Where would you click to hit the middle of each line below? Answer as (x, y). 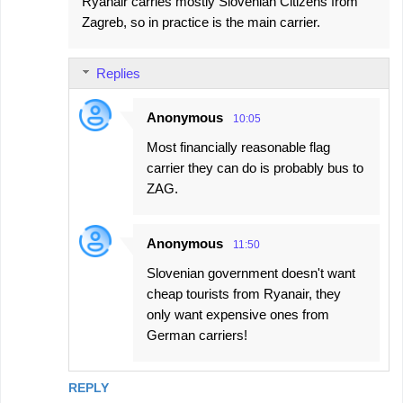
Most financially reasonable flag (238, 148)
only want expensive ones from (238, 315)
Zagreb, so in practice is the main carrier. (201, 22)
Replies (118, 74)
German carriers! (197, 336)
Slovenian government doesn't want (251, 273)
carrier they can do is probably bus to (255, 168)
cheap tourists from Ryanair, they (244, 294)
